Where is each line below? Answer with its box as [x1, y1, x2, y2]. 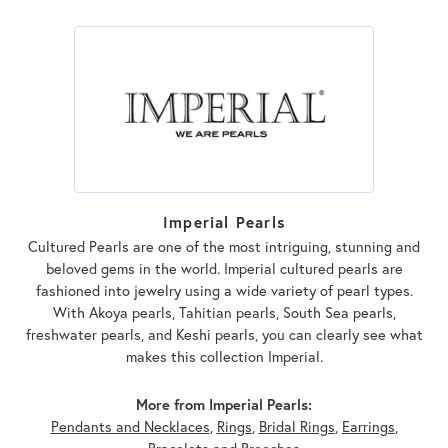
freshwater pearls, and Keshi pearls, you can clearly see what [25, 324, 423, 344]
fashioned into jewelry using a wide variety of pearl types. [35, 280, 413, 300]
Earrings [341, 416, 395, 436]
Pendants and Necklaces [50, 416, 210, 436]
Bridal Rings [258, 416, 335, 436]
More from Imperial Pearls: [136, 394, 312, 414]
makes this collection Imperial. [125, 346, 323, 366]
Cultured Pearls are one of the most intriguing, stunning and [28, 236, 420, 256]
